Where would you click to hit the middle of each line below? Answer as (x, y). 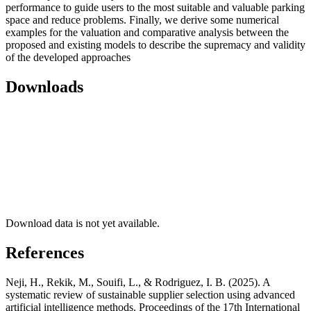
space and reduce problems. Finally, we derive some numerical (142, 20)
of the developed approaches (68, 58)
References (45, 252)
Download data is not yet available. (83, 223)
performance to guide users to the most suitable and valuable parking (155, 8)
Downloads (44, 87)
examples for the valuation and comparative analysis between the (147, 33)
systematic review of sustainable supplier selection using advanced (150, 294)
